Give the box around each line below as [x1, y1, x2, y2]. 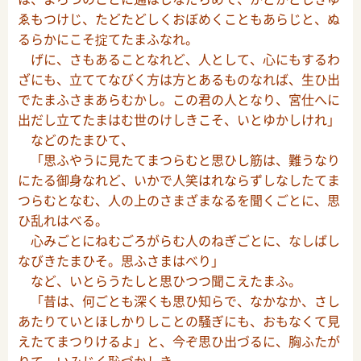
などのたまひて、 [18, 130, 134, 150]
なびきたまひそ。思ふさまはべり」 [18, 251, 224, 271]
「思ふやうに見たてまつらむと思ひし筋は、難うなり [18, 150, 340, 170]
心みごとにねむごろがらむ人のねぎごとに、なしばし [18, 230, 340, 251]
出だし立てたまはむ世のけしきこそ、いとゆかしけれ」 [18, 110, 340, 130]
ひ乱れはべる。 [18, 210, 108, 230]
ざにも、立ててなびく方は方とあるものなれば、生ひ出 [18, 69, 340, 89]
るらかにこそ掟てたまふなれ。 [18, 29, 198, 49]
